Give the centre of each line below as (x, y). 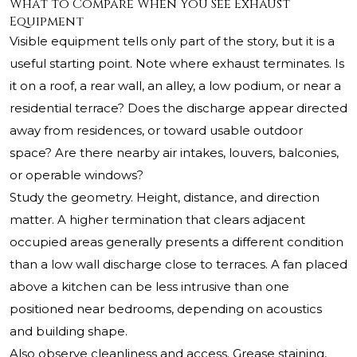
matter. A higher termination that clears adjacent (157, 220)
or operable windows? (76, 175)
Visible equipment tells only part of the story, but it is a (172, 41)
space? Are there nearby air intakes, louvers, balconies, (174, 153)
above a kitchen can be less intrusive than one (149, 287)
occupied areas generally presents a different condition (177, 242)
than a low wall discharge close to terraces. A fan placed (178, 265)
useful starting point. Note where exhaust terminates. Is (177, 64)
